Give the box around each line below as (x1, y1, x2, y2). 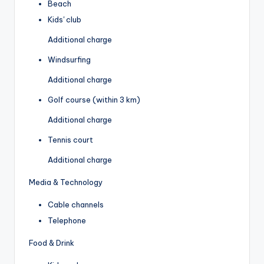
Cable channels (48, 200, 104, 210)
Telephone (48, 216, 86, 226)
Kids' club (48, 15, 81, 25)
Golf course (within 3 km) (48, 95, 140, 105)
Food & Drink (29, 238, 74, 248)
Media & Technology (29, 177, 103, 187)
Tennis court (48, 135, 93, 145)
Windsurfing (48, 55, 91, 65)
